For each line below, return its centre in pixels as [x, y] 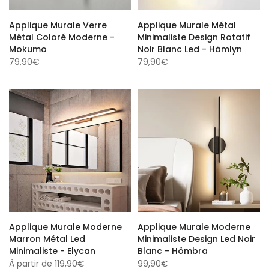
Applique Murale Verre [58, 23]
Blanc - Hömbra [173, 249]
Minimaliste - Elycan [52, 249]
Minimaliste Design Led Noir [196, 237]
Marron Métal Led [47, 237]
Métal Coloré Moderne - [62, 35]
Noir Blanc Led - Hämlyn [190, 47]
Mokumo [28, 47]
